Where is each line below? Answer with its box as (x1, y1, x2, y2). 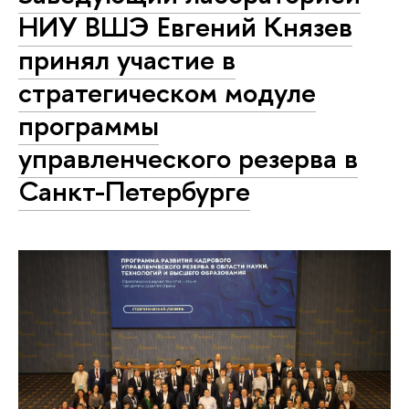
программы (18, 106, 159, 144)
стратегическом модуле (18, 73, 316, 111)
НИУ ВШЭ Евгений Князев (18, 7, 352, 46)
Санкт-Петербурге (18, 172, 250, 210)
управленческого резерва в (18, 139, 358, 177)
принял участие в (18, 40, 236, 79)
